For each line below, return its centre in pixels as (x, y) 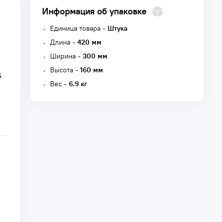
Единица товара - (79, 28)
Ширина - (66, 56)
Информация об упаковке (94, 11)
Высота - (65, 70)
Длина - (64, 42)
